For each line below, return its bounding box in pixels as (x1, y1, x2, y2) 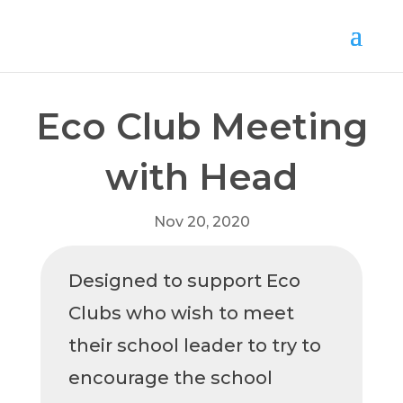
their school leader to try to (67, 335, 321, 356)
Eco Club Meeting (35, 104, 368, 148)
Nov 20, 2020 (153, 213, 250, 230)
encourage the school (67, 367, 273, 389)
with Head (105, 155, 298, 199)
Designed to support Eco (67, 270, 300, 291)
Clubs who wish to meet (67, 302, 294, 324)
